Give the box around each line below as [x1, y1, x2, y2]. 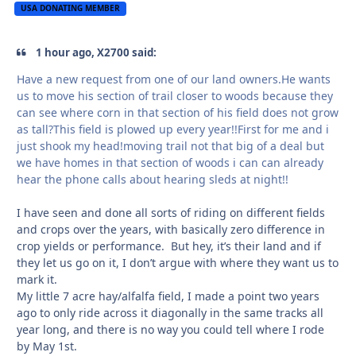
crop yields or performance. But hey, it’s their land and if [17, 238, 321, 254]
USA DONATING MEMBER [21, 2, 121, 14]
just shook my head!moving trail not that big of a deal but [17, 138, 324, 154]
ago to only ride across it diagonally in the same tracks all [17, 305, 323, 321]
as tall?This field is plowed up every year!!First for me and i [17, 122, 329, 137]
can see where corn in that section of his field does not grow [17, 105, 339, 121]
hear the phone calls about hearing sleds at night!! [17, 172, 288, 188]
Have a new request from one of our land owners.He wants [17, 72, 331, 87]
